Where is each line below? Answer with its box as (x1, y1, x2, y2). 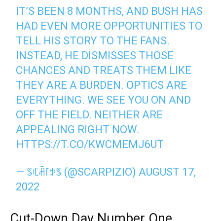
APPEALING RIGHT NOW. (16, 123, 140, 136)
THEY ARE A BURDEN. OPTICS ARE (16, 79, 187, 92)
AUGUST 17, (139, 166, 196, 179)
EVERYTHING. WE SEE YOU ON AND (16, 94, 191, 107)
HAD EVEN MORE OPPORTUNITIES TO (16, 20, 203, 33)
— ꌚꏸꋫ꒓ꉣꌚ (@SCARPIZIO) (16, 166, 139, 179)
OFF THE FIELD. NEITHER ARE (16, 109, 163, 121)
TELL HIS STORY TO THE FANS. (16, 35, 170, 47)
